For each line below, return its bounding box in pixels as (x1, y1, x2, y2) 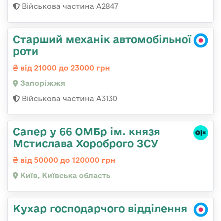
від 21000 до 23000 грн (18, 64, 110, 73)
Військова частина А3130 (20, 94, 117, 103)
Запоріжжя (18, 79, 65, 88)
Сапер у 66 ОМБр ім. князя (13, 125, 160, 138)
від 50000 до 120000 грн (18, 156, 115, 165)
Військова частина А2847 (20, 2, 118, 11)
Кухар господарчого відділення (13, 202, 187, 215)
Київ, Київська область (18, 171, 110, 180)
